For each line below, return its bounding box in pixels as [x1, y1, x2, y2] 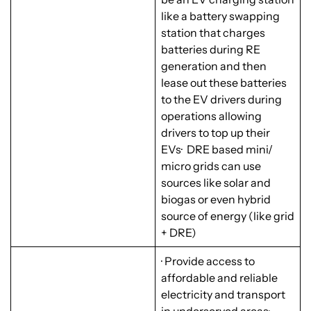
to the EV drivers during [161, 92, 282, 107]
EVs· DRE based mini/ [161, 142, 273, 157]
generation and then [161, 59, 267, 74]
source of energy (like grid [161, 209, 294, 224]
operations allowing [161, 109, 262, 124]
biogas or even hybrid [161, 192, 271, 207]
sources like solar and [161, 176, 271, 190]
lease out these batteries [161, 76, 287, 90]
